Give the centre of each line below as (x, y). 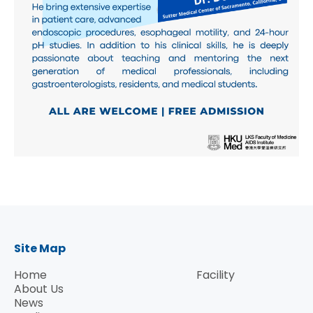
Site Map (40, 249)
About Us (39, 289)
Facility (215, 275)
